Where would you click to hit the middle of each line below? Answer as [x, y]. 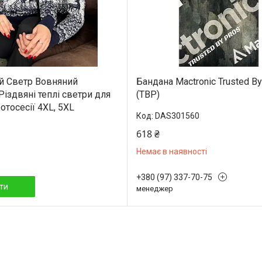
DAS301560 [177, 116]
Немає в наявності [171, 151]
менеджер [154, 188]
